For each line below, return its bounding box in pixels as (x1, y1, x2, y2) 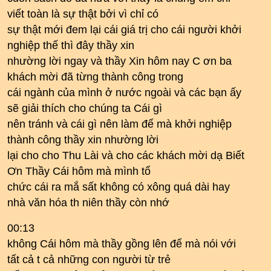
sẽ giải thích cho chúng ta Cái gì (7, 102, 162, 114)
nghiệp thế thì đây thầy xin (7, 39, 134, 51)
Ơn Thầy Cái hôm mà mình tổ (7, 165, 151, 177)
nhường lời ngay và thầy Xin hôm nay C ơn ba (7, 55, 232, 67)
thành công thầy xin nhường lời (7, 134, 158, 146)
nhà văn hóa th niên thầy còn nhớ (7, 197, 169, 209)
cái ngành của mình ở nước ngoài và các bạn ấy (7, 87, 241, 99)
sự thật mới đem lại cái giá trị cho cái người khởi (7, 24, 241, 36)
